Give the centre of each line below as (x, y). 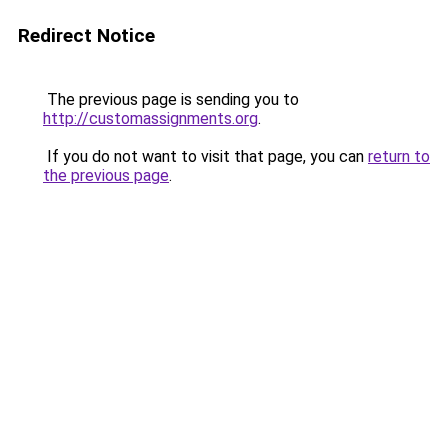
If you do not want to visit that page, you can (205, 156)
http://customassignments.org (150, 118)
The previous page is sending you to (171, 99)
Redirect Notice (86, 35)
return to (399, 156)
